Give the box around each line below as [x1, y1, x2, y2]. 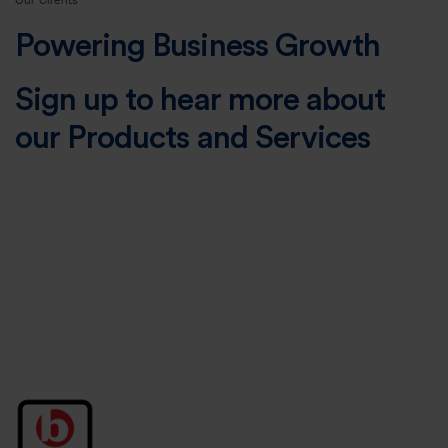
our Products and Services [15, 122, 371, 154]
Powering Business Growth [15, 30, 380, 62]
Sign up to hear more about [15, 84, 386, 116]
